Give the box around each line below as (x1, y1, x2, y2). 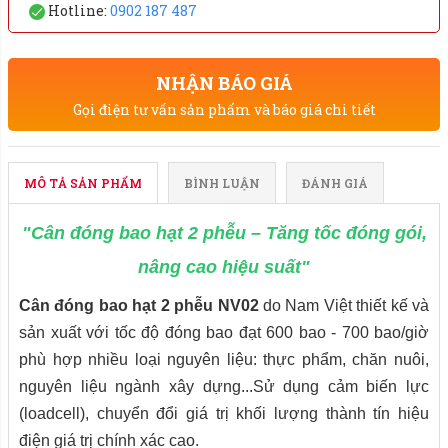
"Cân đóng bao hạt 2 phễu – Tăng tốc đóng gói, (21, 223, 427, 243)
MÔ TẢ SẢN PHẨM (24, 175, 142, 191)
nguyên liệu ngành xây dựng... (19, 378, 253, 395)
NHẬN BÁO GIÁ (155, 71, 293, 95)
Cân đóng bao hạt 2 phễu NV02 (19, 297, 263, 314)
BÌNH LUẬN (184, 175, 260, 191)
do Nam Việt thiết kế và (262, 297, 430, 314)
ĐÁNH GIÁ (302, 175, 368, 191)
